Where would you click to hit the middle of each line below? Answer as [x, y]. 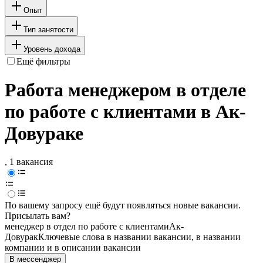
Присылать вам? [38, 216]
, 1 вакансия [29, 162]
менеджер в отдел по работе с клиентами [87, 227]
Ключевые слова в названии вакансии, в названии [139, 237]
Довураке [44, 134]
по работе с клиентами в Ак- [125, 112]
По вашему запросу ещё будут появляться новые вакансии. [123, 205]
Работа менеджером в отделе [125, 90]
